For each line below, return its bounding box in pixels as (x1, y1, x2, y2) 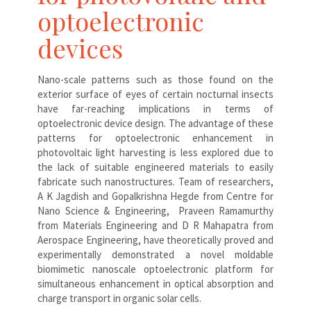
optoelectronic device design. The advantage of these (37, 116, 274, 130)
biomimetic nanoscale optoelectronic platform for (37, 262, 274, 276)
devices (37, 31, 123, 65)
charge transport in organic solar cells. (37, 291, 201, 305)
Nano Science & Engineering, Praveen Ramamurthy (37, 203, 274, 217)
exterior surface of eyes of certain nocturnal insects (37, 87, 274, 101)
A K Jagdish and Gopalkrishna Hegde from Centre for (37, 189, 274, 203)
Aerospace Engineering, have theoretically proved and (37, 233, 274, 246)
